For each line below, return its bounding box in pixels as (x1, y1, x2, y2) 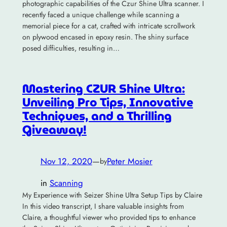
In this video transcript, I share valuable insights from (22, 201, 184, 212)
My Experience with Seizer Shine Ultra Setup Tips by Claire (22, 190, 202, 201)
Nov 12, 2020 (40, 155, 92, 168)
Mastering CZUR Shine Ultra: (22, 79, 185, 98)
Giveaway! (22, 120, 87, 139)
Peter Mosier (106, 155, 153, 168)
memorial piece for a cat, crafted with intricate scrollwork (22, 21, 195, 31)
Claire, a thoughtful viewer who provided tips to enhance (22, 212, 196, 223)
